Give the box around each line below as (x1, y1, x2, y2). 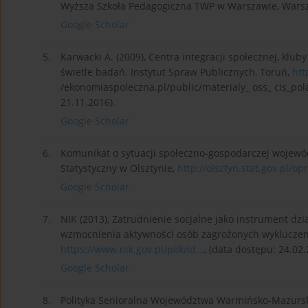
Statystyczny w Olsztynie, (60, 162, 177, 175)
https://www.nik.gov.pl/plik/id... (60, 243, 204, 256)
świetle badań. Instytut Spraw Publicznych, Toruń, (60, 65, 292, 79)
